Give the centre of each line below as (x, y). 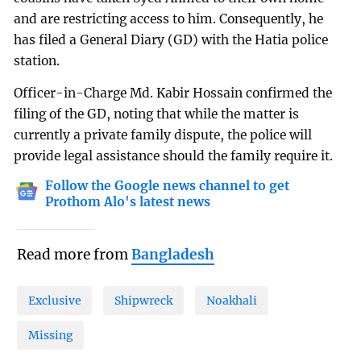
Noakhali (231, 300)
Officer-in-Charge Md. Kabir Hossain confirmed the (173, 93)
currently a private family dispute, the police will (163, 135)
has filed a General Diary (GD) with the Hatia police (171, 40)
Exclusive (54, 300)
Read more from (74, 255)
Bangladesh (172, 255)
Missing (50, 335)
